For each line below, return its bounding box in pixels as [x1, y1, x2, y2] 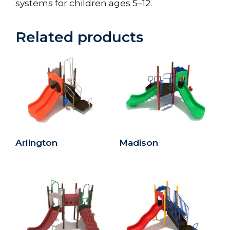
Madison [119, 137, 158, 148]
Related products [15, 28, 143, 46]
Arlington [15, 137, 57, 148]
